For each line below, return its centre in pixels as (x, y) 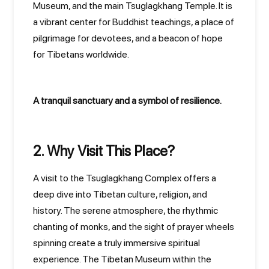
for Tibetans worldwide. (81, 54)
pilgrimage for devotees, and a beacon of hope (128, 38)
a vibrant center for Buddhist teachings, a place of (134, 22)
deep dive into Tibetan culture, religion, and (120, 194)
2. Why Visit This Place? (104, 151)
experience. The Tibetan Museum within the (122, 259)
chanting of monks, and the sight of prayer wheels (134, 227)
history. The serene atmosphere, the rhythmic (125, 210)
